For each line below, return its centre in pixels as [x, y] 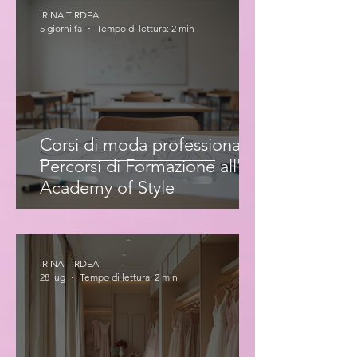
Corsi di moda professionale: [149, 145]
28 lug [53, 277]
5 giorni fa [61, 28]
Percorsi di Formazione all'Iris [151, 166]
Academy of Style [107, 188]
